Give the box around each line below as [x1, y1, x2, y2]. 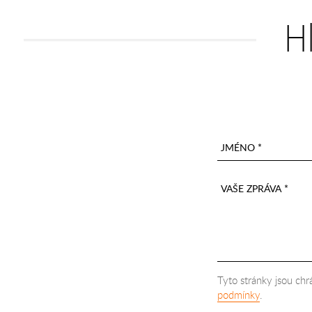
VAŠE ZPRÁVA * [221, 182, 288, 195]
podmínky [217, 288, 260, 302]
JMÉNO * [221, 141, 262, 154]
